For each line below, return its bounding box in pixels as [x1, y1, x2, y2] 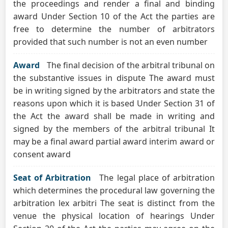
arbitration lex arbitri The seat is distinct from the [13, 197, 215, 209]
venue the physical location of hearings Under [13, 210, 215, 221]
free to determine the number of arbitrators [13, 23, 215, 35]
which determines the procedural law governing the [13, 185, 215, 196]
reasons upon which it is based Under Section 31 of [13, 98, 215, 109]
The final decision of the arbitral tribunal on [47, 60, 215, 71]
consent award [13, 149, 71, 160]
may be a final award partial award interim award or [13, 136, 215, 147]
